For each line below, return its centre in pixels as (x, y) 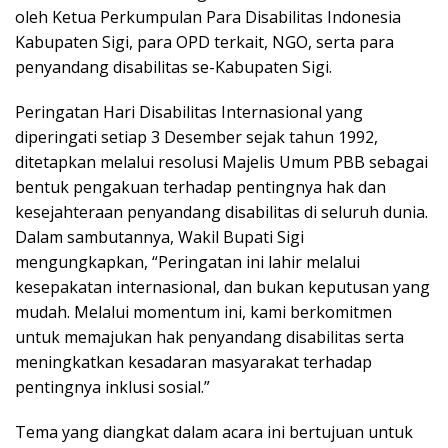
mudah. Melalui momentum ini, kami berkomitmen (203, 311)
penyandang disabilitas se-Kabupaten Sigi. (173, 66)
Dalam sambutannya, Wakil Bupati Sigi (159, 236)
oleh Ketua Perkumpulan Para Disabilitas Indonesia (208, 16)
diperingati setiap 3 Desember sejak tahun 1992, (196, 136)
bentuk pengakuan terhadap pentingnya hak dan (200, 186)
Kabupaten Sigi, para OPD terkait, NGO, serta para (204, 41)
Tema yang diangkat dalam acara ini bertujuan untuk (214, 431)
